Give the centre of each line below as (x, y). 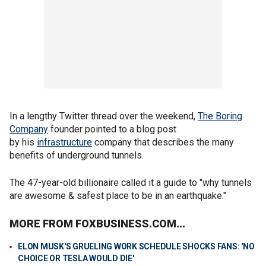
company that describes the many (163, 142)
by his (23, 142)
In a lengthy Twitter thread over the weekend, (104, 116)
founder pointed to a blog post (112, 129)
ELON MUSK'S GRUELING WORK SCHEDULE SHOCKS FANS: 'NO (136, 246)
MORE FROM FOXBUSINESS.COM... (97, 224)
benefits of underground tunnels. (77, 155)
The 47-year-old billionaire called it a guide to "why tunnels (131, 183)
